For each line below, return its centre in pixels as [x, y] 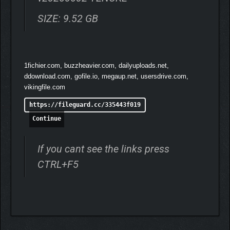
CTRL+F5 [58, 164]
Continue [47, 118]
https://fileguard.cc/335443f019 [85, 104]
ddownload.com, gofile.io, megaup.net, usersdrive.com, [106, 76]
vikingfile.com [45, 87]
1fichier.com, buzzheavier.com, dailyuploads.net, [97, 65]
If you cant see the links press [103, 149]
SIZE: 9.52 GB [68, 18]
